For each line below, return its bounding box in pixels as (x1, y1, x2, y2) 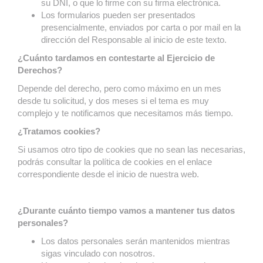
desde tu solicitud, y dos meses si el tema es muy (18, 96, 209, 106)
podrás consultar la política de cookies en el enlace (18, 157, 212, 167)
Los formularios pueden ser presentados (41, 10, 195, 20)
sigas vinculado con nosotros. (41, 248, 155, 258)
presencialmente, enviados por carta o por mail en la (41, 22, 241, 32)
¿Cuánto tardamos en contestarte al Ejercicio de (18, 53, 215, 63)
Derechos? (18, 65, 62, 75)
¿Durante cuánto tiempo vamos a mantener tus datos (18, 205, 235, 215)
